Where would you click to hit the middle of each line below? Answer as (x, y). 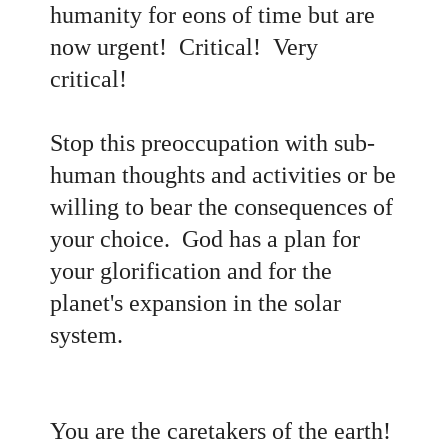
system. (86, 334)
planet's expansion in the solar (195, 302)
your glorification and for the (191, 270)
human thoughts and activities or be (223, 174)
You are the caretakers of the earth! (223, 430)
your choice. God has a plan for (205, 238)
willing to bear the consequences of (221, 206)
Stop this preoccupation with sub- (212, 142)
